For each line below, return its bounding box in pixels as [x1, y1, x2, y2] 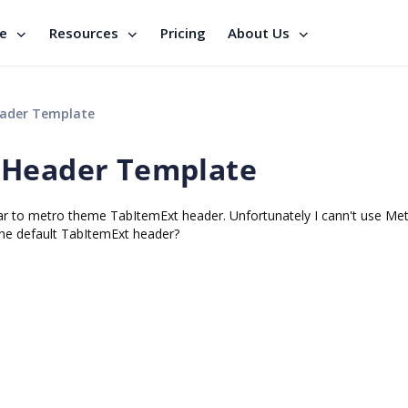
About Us [228, 24, 290, 42]
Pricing [160, 24, 206, 42]
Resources [49, 24, 118, 42]
